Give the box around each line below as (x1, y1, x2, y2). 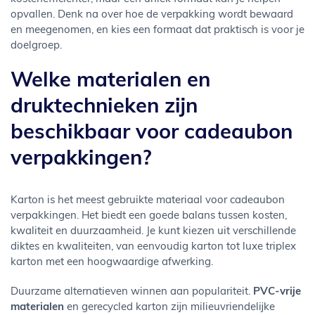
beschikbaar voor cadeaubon (11, 123, 292, 143)
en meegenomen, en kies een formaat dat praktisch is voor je (11, 25, 304, 36)
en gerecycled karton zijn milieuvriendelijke (64, 302, 275, 313)
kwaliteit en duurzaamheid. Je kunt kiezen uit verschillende (11, 226, 296, 237)
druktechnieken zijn (11, 97, 198, 117)
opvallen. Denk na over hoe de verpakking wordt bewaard (11, 10, 293, 20)
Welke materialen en (11, 71, 210, 91)
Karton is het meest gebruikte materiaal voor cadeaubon (11, 195, 285, 206)
